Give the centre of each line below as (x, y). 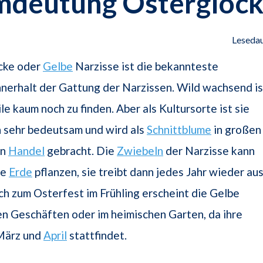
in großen (236, 130)
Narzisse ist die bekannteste (146, 66)
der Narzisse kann (209, 151)
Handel (26, 151)
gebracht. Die (81, 151)
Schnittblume (179, 130)
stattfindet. (97, 235)
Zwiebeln (140, 151)
